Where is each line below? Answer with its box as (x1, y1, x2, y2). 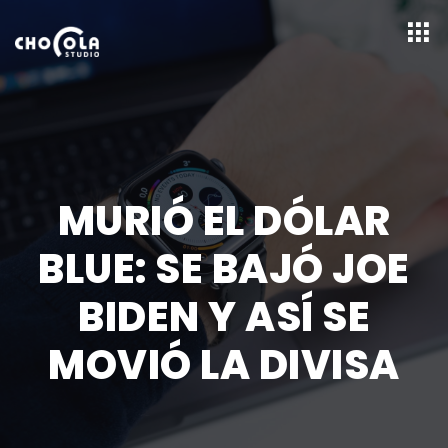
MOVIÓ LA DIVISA (48, 336, 400, 393)
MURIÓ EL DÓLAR (57, 192, 391, 249)
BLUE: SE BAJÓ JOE (38, 240, 410, 297)
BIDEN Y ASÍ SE (78, 288, 370, 345)
